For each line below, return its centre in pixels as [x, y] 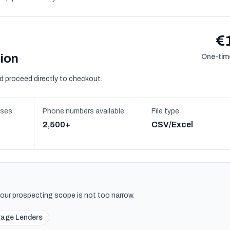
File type [165, 111]
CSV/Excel [172, 124]
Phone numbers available [83, 111]
